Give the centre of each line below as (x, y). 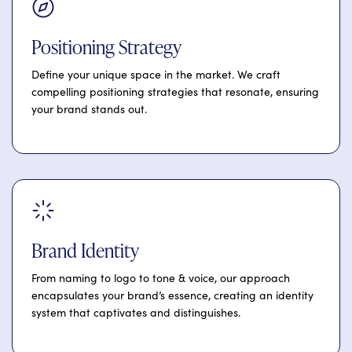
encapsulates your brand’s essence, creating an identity (172, 295)
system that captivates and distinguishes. (136, 313)
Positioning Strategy (106, 47)
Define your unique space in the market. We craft (156, 75)
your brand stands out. (89, 109)
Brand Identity (85, 251)
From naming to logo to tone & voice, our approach (161, 278)
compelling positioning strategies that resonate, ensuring (175, 92)
